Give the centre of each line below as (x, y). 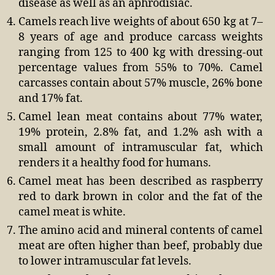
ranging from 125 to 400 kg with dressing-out (141, 52)
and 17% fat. (51, 98)
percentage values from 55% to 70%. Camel (141, 68)
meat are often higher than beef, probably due (141, 246)
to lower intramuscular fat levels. (105, 261)
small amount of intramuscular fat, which (141, 147)
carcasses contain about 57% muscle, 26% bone (141, 83)
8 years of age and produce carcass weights (141, 37)
